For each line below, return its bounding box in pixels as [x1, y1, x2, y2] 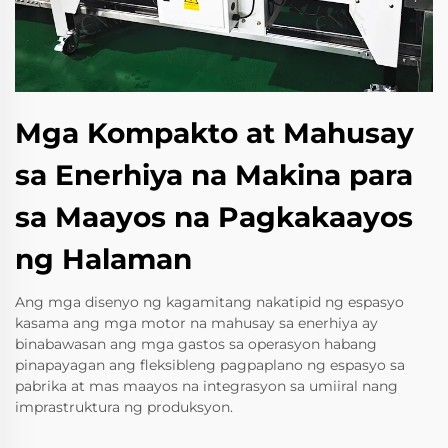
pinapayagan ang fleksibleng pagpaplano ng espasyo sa [15, 355, 405, 374]
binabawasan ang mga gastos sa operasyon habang [15, 334, 377, 353]
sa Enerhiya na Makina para [15, 157, 413, 192]
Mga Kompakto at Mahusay [15, 115, 414, 150]
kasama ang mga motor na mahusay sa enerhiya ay [15, 313, 378, 332]
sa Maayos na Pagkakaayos [15, 199, 413, 234]
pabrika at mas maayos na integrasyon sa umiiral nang [15, 376, 398, 395]
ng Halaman [15, 241, 192, 276]
